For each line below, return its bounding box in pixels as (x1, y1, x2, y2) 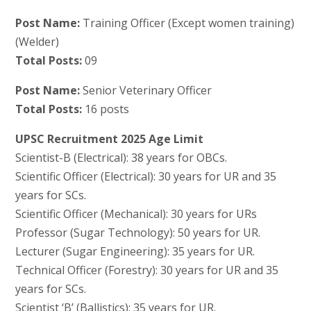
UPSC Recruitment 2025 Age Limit (15, 131, 203, 146)
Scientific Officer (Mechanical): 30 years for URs (15, 205, 257, 221)
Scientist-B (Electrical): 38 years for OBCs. (15, 149, 227, 165)
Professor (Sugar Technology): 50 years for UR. (15, 224, 260, 240)
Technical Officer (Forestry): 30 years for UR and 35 (15, 262, 278, 278)
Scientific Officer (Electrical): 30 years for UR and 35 (15, 168, 276, 184)
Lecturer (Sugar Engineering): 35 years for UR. (15, 243, 255, 259)
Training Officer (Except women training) (79, 15, 294, 31)
